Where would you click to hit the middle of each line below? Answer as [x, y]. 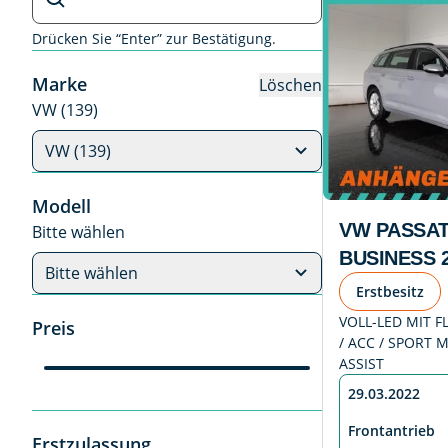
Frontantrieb [391, 431]
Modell [61, 206]
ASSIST [361, 364]
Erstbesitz [390, 292]
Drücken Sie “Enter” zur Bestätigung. [154, 38]
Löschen [290, 84]
